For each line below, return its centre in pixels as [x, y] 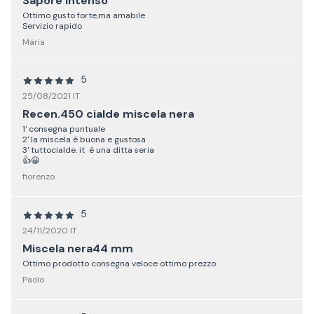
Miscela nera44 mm [78, 249]
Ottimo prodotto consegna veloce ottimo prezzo [119, 264]
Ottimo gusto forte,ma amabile [84, 16]
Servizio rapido [52, 26]
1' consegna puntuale [64, 129]
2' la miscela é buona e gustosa [84, 140]
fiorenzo [39, 177]
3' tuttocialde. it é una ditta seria [88, 150]
